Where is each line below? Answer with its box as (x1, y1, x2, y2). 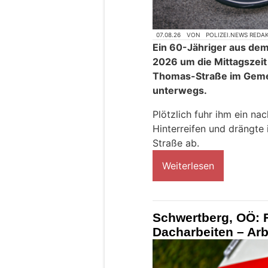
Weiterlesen (162, 160, 214, 172)
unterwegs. (153, 84, 207, 97)
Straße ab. (153, 137, 199, 150)
